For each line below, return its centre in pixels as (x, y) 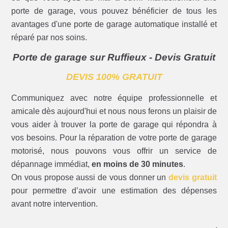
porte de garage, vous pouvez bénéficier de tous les (114, 11)
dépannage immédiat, (52, 164)
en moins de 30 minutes (138, 164)
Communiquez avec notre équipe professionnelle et (114, 98)
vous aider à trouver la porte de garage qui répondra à (114, 125)
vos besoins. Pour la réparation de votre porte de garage (114, 138)
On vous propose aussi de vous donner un (90, 178)
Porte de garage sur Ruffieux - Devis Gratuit (114, 58)
